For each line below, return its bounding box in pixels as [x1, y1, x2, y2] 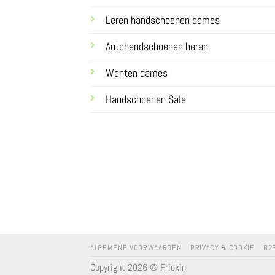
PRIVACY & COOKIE [190, 242, 255, 254]
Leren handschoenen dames [106, 13, 220, 27]
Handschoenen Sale [106, 92, 186, 106]
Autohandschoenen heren [106, 39, 208, 53]
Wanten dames [106, 66, 168, 80]
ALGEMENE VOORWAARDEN [90, 242, 182, 254]
